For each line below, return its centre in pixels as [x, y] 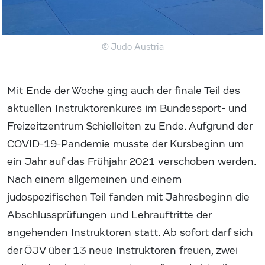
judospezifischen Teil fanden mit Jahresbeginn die [128, 197]
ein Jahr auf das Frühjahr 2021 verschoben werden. [132, 161]
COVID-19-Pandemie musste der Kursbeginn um [125, 144]
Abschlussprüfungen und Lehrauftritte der [109, 215]
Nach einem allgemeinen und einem [94, 179]
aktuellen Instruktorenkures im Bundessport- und [127, 108]
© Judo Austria [132, 46]
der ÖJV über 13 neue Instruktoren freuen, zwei [122, 250]
